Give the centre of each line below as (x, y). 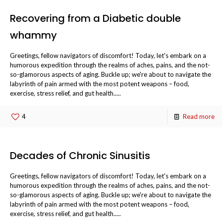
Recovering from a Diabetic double (95, 19)
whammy (33, 35)
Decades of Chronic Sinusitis (80, 156)
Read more (199, 117)
